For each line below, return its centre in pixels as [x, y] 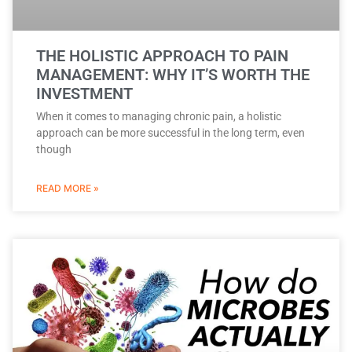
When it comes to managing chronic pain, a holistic [159, 117]
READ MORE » [68, 189]
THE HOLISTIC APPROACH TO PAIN [162, 56]
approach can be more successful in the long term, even [170, 133]
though [54, 150]
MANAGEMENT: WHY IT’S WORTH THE [173, 75]
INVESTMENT [84, 94]
